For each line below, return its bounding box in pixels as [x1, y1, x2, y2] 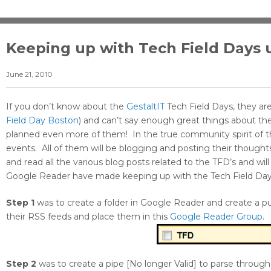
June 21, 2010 [6, 70, 53, 79]
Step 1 [6, 197, 34, 209]
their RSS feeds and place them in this [6, 211, 170, 223]
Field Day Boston [6, 115, 79, 126]
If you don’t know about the [6, 101, 126, 113]
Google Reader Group [170, 211, 263, 223]
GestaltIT [126, 101, 165, 113]
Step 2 [6, 258, 39, 270]
